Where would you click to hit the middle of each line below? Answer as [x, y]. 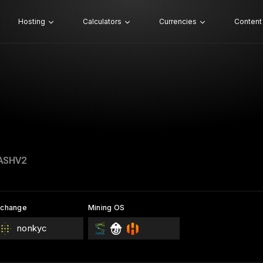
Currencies [178, 21]
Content [248, 21]
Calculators [102, 21]
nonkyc [32, 228]
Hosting [31, 21]
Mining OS [106, 208]
